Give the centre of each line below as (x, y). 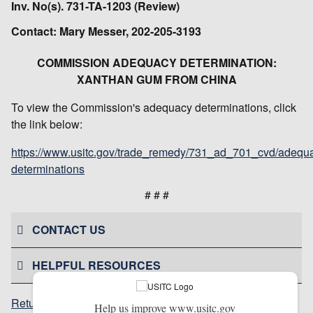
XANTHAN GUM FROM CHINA (156, 79)
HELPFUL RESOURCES (96, 265)
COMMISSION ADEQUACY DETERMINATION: (156, 62)
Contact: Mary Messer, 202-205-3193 (106, 31)
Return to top (43, 303)
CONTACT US (69, 229)
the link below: (47, 124)
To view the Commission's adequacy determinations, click (154, 107)
